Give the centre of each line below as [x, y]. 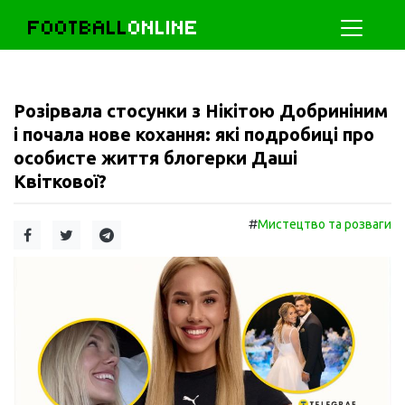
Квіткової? [60, 181]
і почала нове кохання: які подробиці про [194, 134]
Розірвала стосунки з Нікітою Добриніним [201, 111]
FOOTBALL [78, 28]
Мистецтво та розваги [325, 224]
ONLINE [164, 28]
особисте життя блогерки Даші [155, 158]
